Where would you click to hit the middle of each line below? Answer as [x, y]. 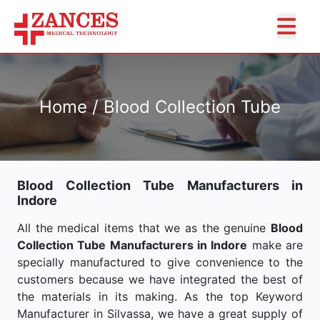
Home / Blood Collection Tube [160, 107]
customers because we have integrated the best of [160, 279]
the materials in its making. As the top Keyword [160, 296]
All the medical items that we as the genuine [144, 228]
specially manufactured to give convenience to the [160, 262]
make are [275, 245]
